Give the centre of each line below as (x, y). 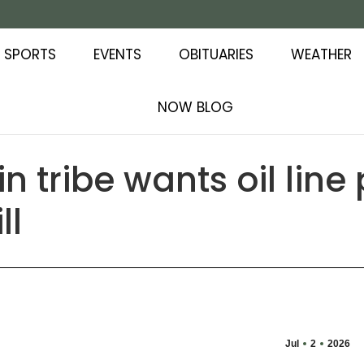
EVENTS (117, 54)
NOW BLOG (195, 107)
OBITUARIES (216, 54)
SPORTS (30, 54)
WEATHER (321, 54)
